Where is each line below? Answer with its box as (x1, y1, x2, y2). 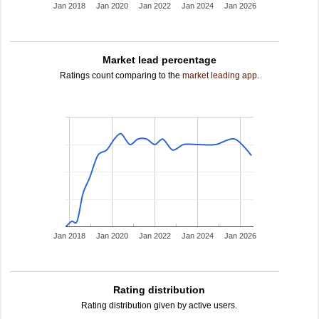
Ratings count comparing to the (60, 70, 182, 80)
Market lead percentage (103, 54, 216, 66)
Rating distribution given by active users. (81, 300, 238, 310)
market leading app (182, 70, 257, 80)
